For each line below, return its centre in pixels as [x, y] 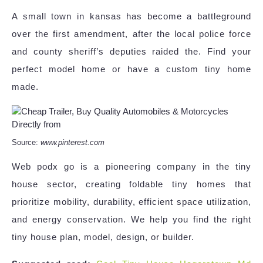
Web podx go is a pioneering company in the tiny [131, 167]
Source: [26, 143]
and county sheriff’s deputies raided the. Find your [131, 52]
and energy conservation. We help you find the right [131, 220]
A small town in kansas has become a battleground [131, 16]
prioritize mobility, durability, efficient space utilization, [131, 202]
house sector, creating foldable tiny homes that [131, 184]
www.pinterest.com [73, 143]
